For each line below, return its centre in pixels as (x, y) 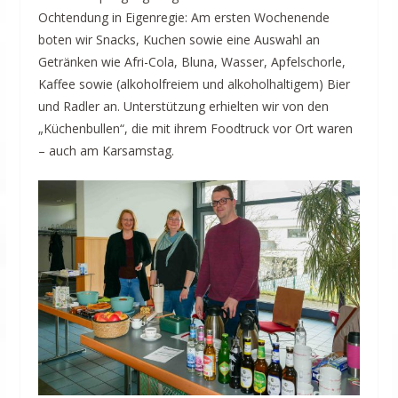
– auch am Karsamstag (104, 151)
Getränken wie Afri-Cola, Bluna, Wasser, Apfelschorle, (191, 62)
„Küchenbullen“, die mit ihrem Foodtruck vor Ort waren (195, 129)
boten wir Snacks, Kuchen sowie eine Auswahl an (179, 40)
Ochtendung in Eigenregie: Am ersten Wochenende (183, 18)
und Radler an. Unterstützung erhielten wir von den (183, 107)
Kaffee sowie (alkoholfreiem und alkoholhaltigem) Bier (194, 84)
